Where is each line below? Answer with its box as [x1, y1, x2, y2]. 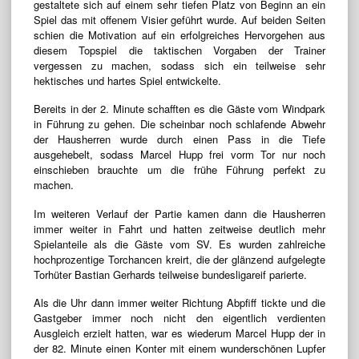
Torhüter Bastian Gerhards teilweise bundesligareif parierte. [34, 266, 307, 282]
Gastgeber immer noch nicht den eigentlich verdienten [34, 309, 325, 325]
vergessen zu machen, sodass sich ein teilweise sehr [34, 58, 325, 74]
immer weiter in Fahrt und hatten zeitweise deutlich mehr [34, 220, 325, 236]
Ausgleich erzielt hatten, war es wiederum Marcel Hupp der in [34, 325, 325, 341]
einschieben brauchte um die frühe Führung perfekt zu [34, 162, 325, 178]
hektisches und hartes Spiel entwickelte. [34, 73, 221, 89]
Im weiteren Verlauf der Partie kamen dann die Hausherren [34, 205, 325, 221]
